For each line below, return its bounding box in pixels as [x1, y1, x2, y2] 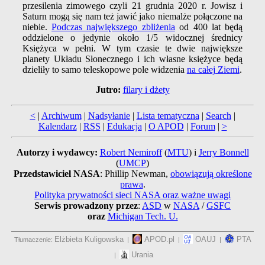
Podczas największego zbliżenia [51, 22, 175, 33]
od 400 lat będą [174, 22, 243, 33]
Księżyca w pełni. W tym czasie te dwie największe [22, 43, 243, 54]
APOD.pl [141, 235, 174, 244]
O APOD [148, 121, 184, 132]
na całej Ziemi [186, 64, 240, 75]
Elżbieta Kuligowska [54, 235, 124, 244]
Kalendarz [38, 121, 77, 132]
